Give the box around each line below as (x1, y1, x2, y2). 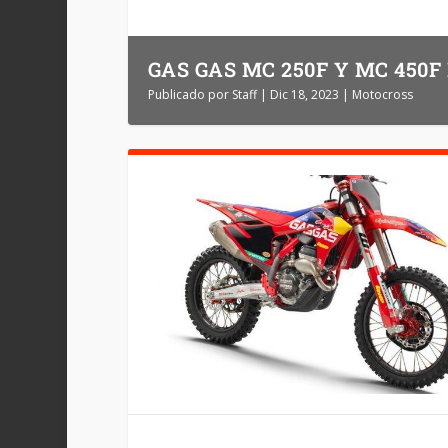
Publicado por (147, 85, 232, 103)
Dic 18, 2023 (269, 85, 339, 103)
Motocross (351, 85, 413, 103)
